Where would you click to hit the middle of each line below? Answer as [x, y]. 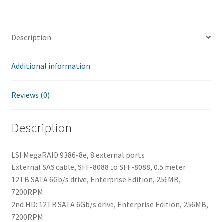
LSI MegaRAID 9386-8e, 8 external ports [78, 155]
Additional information [51, 66]
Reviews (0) [30, 94]
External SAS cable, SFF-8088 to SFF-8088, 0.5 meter [98, 167]
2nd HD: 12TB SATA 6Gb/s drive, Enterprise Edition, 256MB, [110, 204]
